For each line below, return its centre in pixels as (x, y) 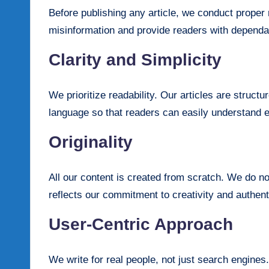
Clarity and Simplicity (135, 59)
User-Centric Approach (141, 224)
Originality (91, 142)
